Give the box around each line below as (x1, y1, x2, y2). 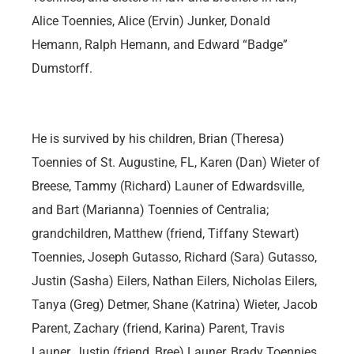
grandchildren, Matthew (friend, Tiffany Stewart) (32, 226, 299, 242)
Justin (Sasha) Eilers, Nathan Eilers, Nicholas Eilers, (32, 273, 317, 289)
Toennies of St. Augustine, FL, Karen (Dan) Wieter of (32, 155, 320, 171)
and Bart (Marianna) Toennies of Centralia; (32, 202, 269, 218)
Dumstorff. (32, 61, 92, 77)
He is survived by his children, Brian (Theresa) (32, 131, 284, 147)
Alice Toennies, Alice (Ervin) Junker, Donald (32, 13, 270, 29)
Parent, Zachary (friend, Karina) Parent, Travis (32, 321, 284, 337)
